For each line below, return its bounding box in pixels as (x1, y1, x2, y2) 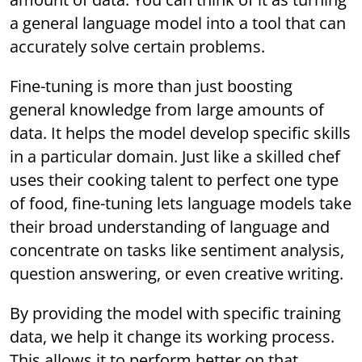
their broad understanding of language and (10, 216, 330, 238)
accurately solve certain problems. (10, 36, 266, 58)
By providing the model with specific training (10, 302, 342, 325)
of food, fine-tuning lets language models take (10, 192, 352, 215)
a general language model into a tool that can (10, 12, 347, 35)
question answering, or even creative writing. (10, 263, 344, 285)
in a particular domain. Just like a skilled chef (10, 145, 341, 168)
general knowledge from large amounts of (10, 99, 325, 121)
